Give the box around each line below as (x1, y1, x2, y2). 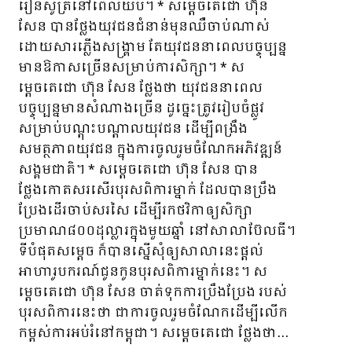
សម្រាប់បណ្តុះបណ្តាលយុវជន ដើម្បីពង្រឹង (18, 119, 247, 140)
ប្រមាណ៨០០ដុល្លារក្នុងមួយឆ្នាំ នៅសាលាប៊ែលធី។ (18, 221, 295, 242)
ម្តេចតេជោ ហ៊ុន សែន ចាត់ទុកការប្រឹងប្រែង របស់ (18, 282, 287, 303)
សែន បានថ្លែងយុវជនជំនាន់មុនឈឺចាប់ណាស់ (18, 16, 269, 38)
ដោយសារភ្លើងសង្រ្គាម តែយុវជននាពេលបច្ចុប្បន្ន (18, 37, 287, 58)
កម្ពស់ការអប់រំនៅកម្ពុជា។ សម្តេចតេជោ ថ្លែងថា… (18, 323, 289, 344)
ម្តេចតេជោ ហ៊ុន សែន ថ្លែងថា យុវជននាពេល (18, 78, 262, 99)
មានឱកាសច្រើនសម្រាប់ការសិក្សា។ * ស (18, 57, 244, 79)
